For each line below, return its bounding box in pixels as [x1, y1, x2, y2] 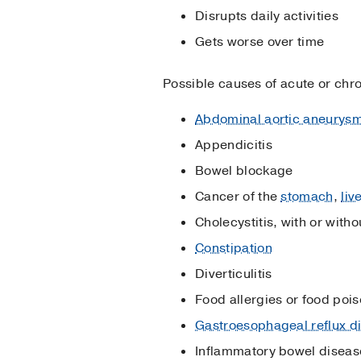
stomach [280, 187, 334, 205]
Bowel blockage [195, 161, 293, 180]
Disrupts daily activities [195, 6, 338, 25]
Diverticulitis [195, 264, 272, 283]
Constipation [195, 239, 272, 257]
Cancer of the [195, 187, 281, 205]
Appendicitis [195, 135, 272, 154]
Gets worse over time [195, 32, 325, 51]
